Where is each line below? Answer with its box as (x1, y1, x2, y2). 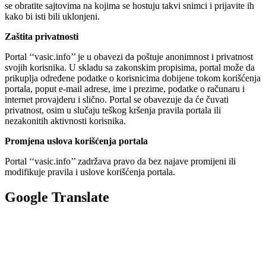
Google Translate (5, 189, 109, 205)
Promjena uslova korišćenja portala (5, 136, 148, 147)
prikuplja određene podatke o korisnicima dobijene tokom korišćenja (5, 73, 261, 84)
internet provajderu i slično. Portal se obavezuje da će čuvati (5, 94, 229, 105)
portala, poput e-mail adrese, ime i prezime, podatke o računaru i (5, 84, 245, 94)
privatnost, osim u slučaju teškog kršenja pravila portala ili (5, 105, 221, 116)
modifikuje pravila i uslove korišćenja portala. (5, 167, 175, 178)
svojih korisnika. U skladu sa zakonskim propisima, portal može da (5, 62, 255, 73)
